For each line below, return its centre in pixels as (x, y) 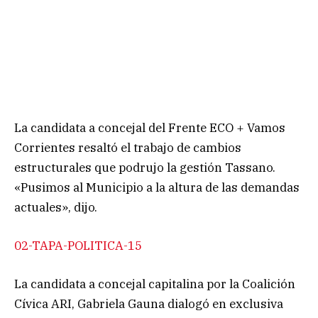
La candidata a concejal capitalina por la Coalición (155, 284)
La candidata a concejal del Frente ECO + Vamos (150, 128)
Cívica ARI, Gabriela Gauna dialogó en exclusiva (149, 304)
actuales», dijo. (56, 208)
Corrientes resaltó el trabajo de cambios (128, 148)
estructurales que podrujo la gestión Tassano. (145, 168)
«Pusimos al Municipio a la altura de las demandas (157, 188)
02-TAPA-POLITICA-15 (78, 246)
